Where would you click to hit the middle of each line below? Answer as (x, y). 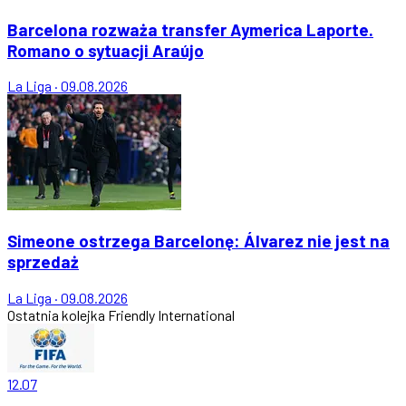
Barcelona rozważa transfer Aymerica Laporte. (190, 29)
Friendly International (171, 314)
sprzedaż (43, 261)
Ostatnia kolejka (56, 314)
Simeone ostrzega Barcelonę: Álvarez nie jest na (198, 240)
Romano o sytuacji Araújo (106, 50)
